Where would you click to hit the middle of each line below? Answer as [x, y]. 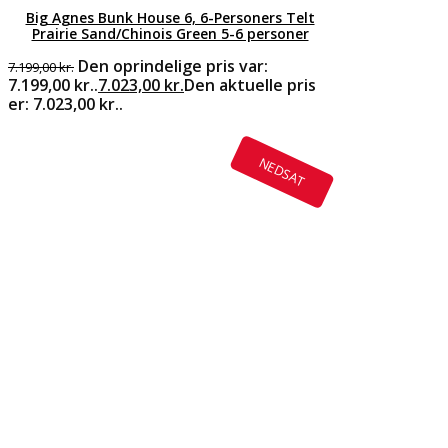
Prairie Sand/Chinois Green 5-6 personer [170, 33]
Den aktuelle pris [250, 84]
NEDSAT [282, 171]
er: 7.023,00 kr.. [65, 103]
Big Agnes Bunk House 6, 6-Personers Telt [170, 17]
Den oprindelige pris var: [173, 65]
